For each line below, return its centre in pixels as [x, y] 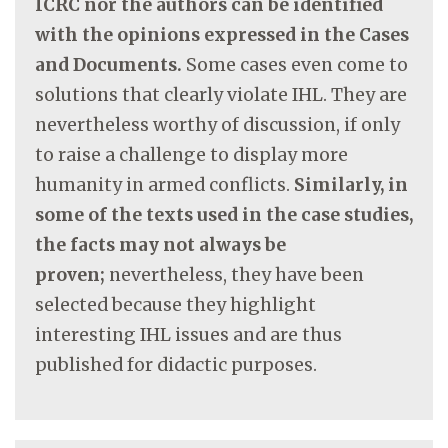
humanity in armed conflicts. [162, 184]
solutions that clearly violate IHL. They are [221, 94]
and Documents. [110, 64]
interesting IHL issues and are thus [188, 334]
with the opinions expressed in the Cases [222, 34]
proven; [72, 274]
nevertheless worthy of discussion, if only [217, 124]
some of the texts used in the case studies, [224, 214]
